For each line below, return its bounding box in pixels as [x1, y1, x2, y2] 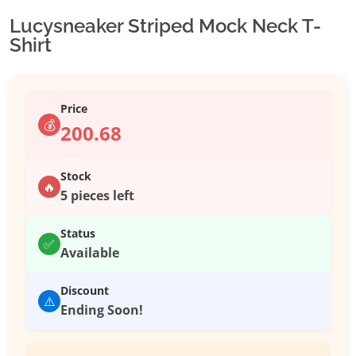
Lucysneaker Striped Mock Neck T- [10, 14, 321, 38]
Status [60, 226, 95, 242]
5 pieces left [60, 187, 134, 205]
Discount [60, 283, 109, 299]
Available [60, 244, 119, 262]
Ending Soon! [60, 301, 143, 319]
